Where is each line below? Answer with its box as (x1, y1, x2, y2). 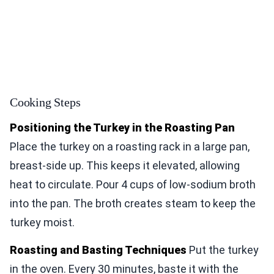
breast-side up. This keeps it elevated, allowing (10, 158, 240, 172)
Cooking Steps (10, 95, 81, 109)
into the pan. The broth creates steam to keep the (10, 196, 256, 210)
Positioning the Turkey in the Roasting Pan (10, 120, 235, 134)
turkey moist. (10, 215, 75, 229)
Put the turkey (187, 243, 259, 256)
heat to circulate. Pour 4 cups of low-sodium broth (10, 177, 256, 191)
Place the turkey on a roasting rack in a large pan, (10, 139, 250, 153)
